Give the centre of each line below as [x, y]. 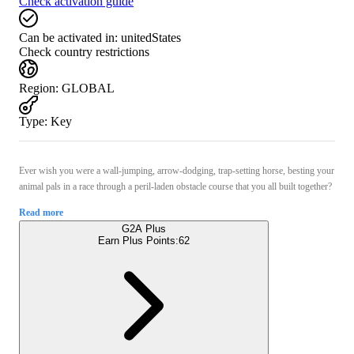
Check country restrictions [84, 51]
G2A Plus [144, 228]
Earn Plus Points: [138, 240]
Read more [41, 212]
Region [37, 88]
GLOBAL [88, 88]
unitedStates [151, 37]
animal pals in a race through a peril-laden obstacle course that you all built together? [177, 186]
